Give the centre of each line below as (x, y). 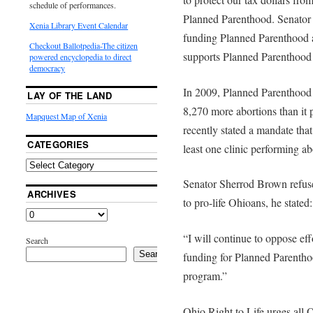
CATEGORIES (58, 144)
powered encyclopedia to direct (81, 56)
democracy (48, 67)
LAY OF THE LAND (70, 95)
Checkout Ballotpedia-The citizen (84, 45)
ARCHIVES (52, 194)
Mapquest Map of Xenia (67, 116)
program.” (205, 276)
